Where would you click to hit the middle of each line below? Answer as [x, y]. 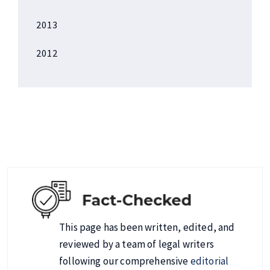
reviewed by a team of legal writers [137, 244]
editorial [209, 261]
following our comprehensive [125, 261]
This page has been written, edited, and [147, 227]
